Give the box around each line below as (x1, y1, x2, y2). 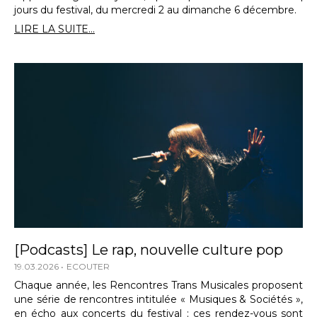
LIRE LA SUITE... (14, 22, 95, 35)
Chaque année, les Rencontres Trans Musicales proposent (14, 278, 303, 292)
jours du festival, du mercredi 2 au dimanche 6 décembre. (14, 3, 296, 16)
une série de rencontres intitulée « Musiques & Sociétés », (14, 292, 303, 306)
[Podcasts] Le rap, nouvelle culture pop (14, 241, 283, 258)
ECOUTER (67, 260, 110, 272)
